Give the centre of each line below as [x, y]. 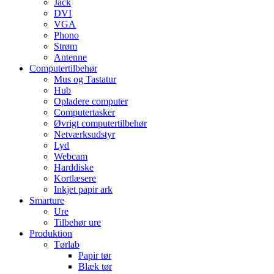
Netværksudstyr [84, 134]
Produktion [51, 233]
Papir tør [95, 255]
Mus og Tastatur [85, 79]
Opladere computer [91, 101]
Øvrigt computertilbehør [100, 123]
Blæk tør [95, 266]
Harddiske [74, 167]
